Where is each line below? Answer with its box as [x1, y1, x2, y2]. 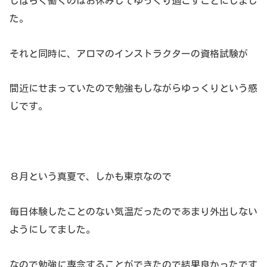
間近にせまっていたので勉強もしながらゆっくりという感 [10, 83, 257, 94]
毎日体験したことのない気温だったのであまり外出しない [10, 206, 257, 216]
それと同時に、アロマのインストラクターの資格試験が [10, 48, 248, 58]
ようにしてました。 [10, 224, 95, 234]
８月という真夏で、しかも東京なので [10, 172, 172, 182]
